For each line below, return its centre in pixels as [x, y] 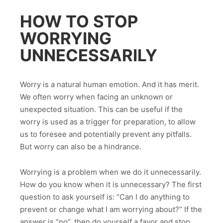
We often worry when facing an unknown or [96, 97]
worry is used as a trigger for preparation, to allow [108, 122]
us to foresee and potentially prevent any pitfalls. [106, 134]
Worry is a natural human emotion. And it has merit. [110, 85]
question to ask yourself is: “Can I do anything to [105, 197]
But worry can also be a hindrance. [81, 147]
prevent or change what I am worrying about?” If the [111, 209]
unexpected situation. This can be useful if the [101, 110]
